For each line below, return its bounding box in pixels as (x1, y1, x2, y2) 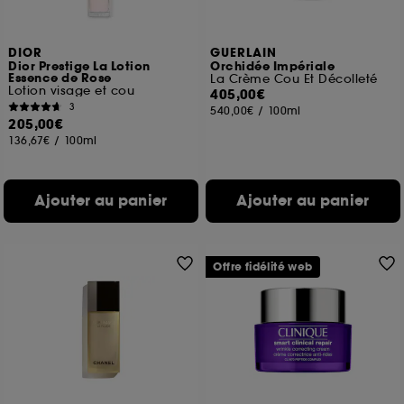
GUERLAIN (210, 45, 278, 61)
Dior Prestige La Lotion (8, 59, 151, 75)
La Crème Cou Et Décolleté (210, 71, 378, 87)
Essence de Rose (8, 70, 112, 87)
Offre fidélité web (213, 260, 313, 274)
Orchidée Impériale (210, 59, 335, 75)
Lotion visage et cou (8, 83, 135, 98)
